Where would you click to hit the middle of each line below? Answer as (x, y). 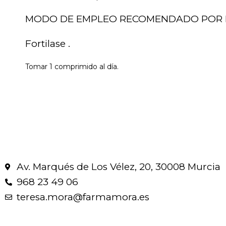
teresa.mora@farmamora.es (83, 197)
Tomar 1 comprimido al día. (72, 67)
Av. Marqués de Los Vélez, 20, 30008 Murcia (118, 167)
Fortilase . (48, 43)
